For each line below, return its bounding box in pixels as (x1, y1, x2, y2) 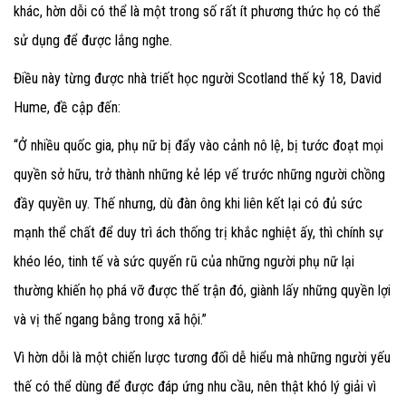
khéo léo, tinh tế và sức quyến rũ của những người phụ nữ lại (14, 253, 354, 271)
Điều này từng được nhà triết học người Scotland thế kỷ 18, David (14, 70, 382, 88)
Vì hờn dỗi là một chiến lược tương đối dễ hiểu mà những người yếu (14, 349, 391, 367)
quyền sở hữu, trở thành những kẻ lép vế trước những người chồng (14, 166, 385, 184)
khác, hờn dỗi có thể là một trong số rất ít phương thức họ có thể (14, 3, 381, 21)
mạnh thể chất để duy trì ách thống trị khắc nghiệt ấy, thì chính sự (14, 224, 383, 242)
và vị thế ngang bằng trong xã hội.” (14, 311, 207, 329)
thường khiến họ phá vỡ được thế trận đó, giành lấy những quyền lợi (14, 282, 391, 300)
